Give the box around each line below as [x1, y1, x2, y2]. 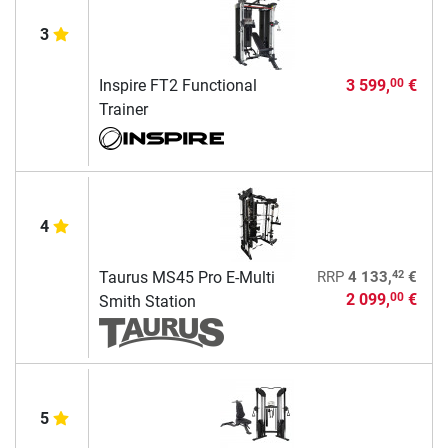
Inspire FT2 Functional [98, 75, 257, 95]
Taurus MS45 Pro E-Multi [98, 267, 275, 287]
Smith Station [98, 291, 196, 311]
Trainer [98, 99, 148, 119]
